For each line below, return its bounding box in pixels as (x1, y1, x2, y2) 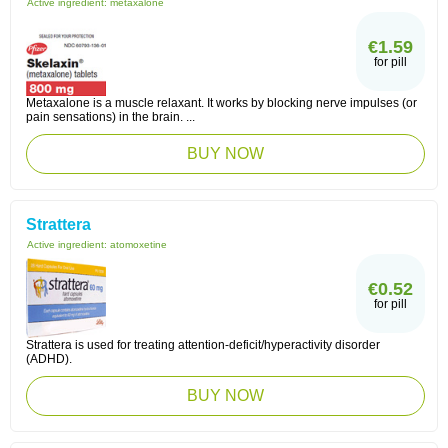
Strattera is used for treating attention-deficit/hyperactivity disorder (26, 338, 380, 352)
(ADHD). (26, 352, 72, 366)
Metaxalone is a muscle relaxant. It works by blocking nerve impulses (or (26, 96, 417, 110)
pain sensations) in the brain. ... (26, 110, 195, 124)
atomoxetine (110, 239, 167, 250)
